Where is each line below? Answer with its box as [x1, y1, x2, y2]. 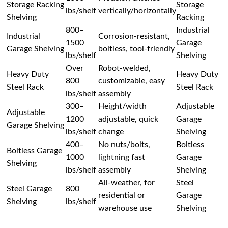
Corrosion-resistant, [98, 32, 170, 40]
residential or [98, 191, 146, 199]
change [98, 127, 124, 136]
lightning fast [98, 153, 146, 161]
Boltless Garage [7, 146, 63, 155]
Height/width [98, 102, 147, 110]
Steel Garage [7, 184, 52, 193]
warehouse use [98, 204, 152, 212]
